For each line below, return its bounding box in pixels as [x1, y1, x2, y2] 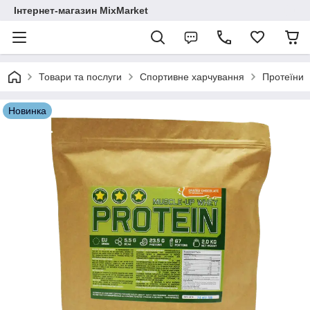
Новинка [8, 105, 46, 116]
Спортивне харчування [140, 71, 244, 82]
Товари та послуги [39, 71, 122, 82]
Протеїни [262, 71, 304, 82]
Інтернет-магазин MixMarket [14, 5, 148, 16]
